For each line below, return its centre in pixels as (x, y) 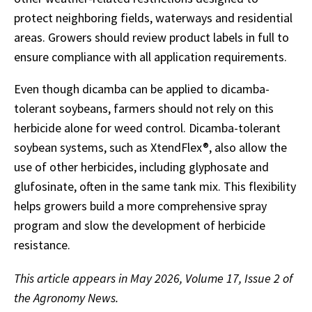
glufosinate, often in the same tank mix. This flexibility (155, 186)
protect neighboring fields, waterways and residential (153, 17)
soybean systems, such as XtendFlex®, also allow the (150, 147)
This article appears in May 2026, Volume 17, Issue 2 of (153, 278)
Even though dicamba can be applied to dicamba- (142, 88)
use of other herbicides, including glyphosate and (141, 166)
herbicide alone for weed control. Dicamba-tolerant (147, 127)
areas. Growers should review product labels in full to (151, 37)
